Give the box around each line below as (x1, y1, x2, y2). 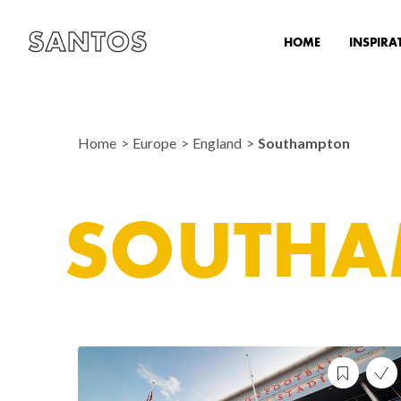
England (192, 134, 244, 151)
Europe (132, 134, 179, 151)
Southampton (258, 134, 350, 151)
